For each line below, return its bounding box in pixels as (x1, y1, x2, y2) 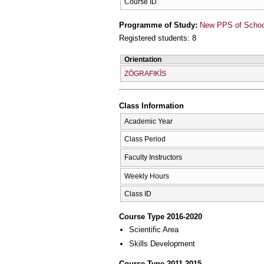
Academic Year (124, 117, 173, 126)
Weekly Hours (124, 171, 169, 180)
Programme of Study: (119, 20, 200, 29)
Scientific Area (129, 225, 179, 235)
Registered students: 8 (119, 34, 196, 43)
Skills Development (129, 239, 195, 248)
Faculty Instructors (124, 153, 182, 161)
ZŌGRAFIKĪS (124, 69, 166, 78)
